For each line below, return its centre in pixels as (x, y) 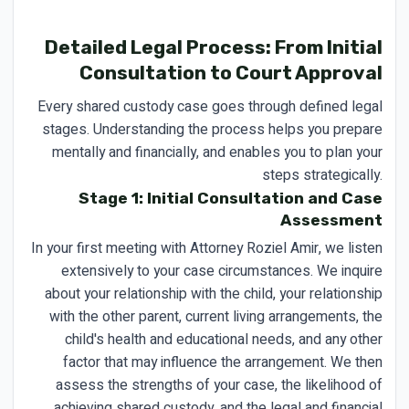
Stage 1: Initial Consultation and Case (231, 198)
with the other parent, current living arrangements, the (216, 316)
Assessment (331, 220)
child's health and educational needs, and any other (224, 339)
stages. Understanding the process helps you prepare (212, 129)
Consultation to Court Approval (231, 73)
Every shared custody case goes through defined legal (210, 106)
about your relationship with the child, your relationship (214, 294)
